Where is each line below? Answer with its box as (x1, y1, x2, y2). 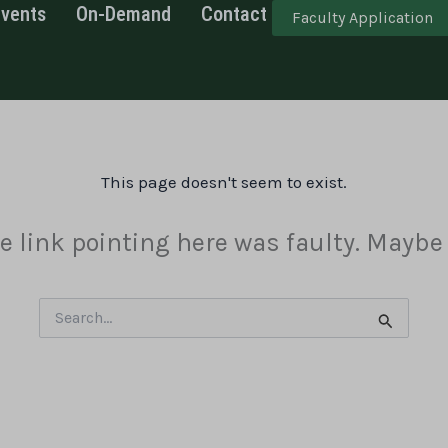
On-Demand (76, 2, 172, 26)
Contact (201, 2, 268, 26)
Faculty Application (292, 8, 434, 27)
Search (38, 310, 84, 327)
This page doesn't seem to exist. (101, 172, 347, 192)
